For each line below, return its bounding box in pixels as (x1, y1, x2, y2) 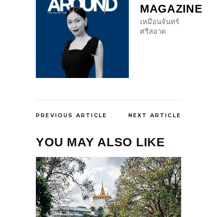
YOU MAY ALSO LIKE (36, 135, 165, 149)
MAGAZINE (140, 2, 202, 15)
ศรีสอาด (140, 27, 166, 36)
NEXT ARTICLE (128, 112, 181, 119)
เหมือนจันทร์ (140, 17, 179, 26)
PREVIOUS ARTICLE (36, 112, 108, 119)
